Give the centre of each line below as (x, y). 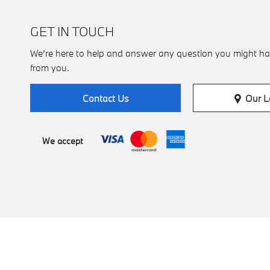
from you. (50, 68)
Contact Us (105, 99)
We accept (62, 140)
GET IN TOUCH (72, 32)
